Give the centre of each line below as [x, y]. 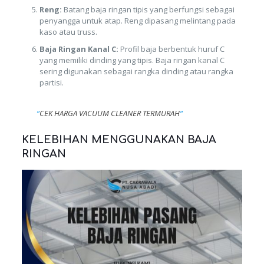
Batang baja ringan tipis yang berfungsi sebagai [148, 9]
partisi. [51, 82]
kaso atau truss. [68, 32]
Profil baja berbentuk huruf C [171, 49]
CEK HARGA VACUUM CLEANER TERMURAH [109, 113]
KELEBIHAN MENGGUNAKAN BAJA [119, 139]
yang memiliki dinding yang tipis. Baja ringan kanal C [132, 60]
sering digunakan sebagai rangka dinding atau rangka [136, 71]
